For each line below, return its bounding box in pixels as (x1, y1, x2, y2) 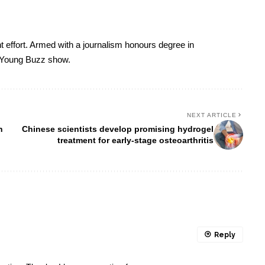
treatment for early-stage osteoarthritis (57, 135, 214, 145)
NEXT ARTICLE (186, 111, 237, 118)
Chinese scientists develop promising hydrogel (21, 124, 214, 134)
